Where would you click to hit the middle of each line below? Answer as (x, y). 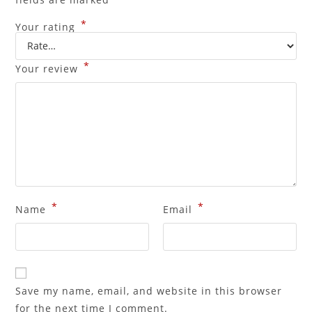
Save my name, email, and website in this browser (149, 290)
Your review (49, 68)
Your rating (47, 26)
